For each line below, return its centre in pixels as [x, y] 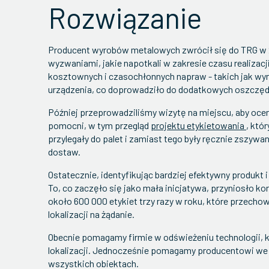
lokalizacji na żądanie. [91, 214]
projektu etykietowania [198, 125]
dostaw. [66, 152]
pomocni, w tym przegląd [99, 125]
